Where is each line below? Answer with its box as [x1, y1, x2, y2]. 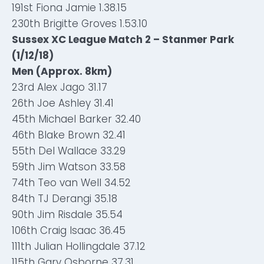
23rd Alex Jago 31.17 [12, 80, 107, 94]
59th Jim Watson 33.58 [12, 160, 126, 174]
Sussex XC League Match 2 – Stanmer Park [12, 32, 234, 47]
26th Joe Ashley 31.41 [12, 96, 114, 110]
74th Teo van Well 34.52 [12, 176, 131, 190]
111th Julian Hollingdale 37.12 [12, 239, 146, 253]
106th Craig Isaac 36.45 [12, 223, 126, 237]
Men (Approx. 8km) [12, 64, 112, 78]
